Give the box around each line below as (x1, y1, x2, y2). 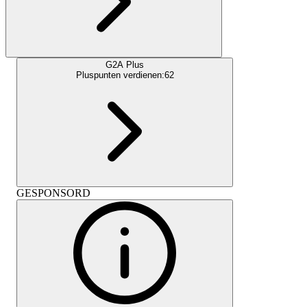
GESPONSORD (16, 186, 90, 199)
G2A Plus (106, 59, 144, 70)
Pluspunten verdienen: (75, 69, 164, 80)
